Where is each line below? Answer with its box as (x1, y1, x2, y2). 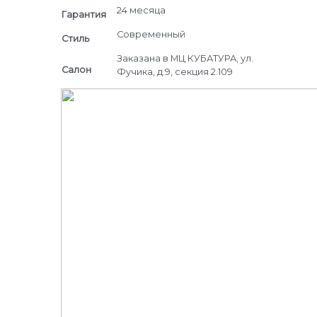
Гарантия (61, 9, 106, 21)
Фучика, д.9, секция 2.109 (116, 67, 233, 78)
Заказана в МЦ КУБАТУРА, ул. (116, 53, 253, 64)
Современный (116, 29, 185, 40)
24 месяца (116, 5, 166, 16)
